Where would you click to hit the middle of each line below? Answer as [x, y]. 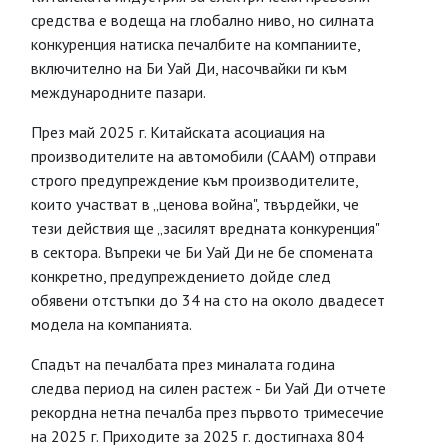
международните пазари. [118, 92]
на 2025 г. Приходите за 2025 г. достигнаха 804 [197, 436]
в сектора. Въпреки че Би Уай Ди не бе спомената [202, 252]
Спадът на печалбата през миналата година [183, 364]
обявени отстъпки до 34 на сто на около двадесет [208, 300]
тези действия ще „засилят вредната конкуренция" [205, 228]
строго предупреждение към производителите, [194, 180]
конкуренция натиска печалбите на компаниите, [195, 44]
